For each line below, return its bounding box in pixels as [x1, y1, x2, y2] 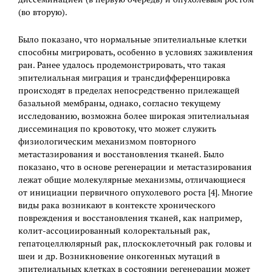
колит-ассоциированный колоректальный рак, [18, 225, 209, 237]
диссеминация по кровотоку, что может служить [18, 123, 216, 135]
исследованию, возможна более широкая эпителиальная [18, 110, 249, 122]
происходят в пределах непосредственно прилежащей [18, 85, 240, 97]
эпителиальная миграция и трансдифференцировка [18, 72, 230, 84]
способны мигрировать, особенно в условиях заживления [18, 47, 253, 58]
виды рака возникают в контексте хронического [18, 200, 216, 211]
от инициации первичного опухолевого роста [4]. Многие [18, 187, 253, 199]
